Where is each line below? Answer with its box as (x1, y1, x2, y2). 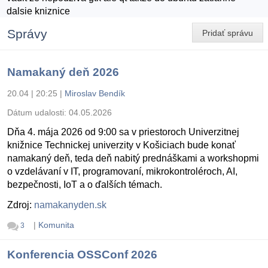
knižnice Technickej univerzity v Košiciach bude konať (7, 140, 236, 151)
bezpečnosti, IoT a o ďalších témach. (7, 179, 162, 190)
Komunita (38, 220, 74, 230)
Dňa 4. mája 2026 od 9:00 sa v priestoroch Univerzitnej (7, 127, 239, 138)
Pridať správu (202, 28, 253, 38)
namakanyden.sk (34, 200, 106, 211)
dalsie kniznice (7, 6, 71, 17)
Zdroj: (7, 200, 34, 211)
